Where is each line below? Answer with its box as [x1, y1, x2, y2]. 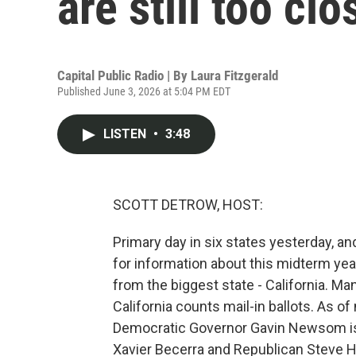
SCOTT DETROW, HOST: [113, 196, 263, 213]
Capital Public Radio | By [57, 68, 191, 83]
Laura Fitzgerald [191, 68, 278, 83]
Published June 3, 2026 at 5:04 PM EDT [57, 85, 230, 98]
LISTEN [103, 126, 149, 141]
